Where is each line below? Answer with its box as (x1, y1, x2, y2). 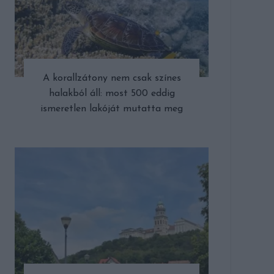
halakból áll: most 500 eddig (48, 88, 175, 98)
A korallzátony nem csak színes (42, 73, 181, 83)
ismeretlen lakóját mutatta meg (40, 103, 183, 114)
